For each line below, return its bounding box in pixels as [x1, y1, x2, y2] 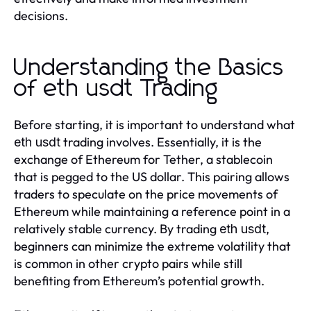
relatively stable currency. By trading [14, 221, 219, 237]
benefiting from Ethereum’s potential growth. [14, 273, 264, 289]
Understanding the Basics [14, 56, 285, 81]
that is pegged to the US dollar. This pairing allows [14, 169, 289, 185]
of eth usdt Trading [14, 77, 219, 101]
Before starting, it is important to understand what [14, 117, 295, 133]
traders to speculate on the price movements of [14, 186, 278, 203]
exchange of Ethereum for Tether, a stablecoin [14, 151, 273, 168]
